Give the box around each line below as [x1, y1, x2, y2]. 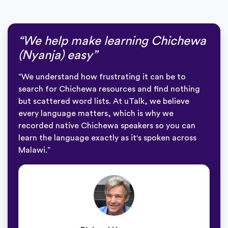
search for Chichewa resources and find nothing [18, 84, 200, 93]
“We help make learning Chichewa [18, 35, 206, 47]
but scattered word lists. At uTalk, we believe [18, 97, 189, 105]
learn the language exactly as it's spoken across [18, 133, 196, 142]
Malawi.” [18, 146, 50, 154]
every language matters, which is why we [18, 109, 174, 118]
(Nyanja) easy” [18, 49, 97, 62]
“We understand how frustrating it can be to [18, 72, 186, 81]
